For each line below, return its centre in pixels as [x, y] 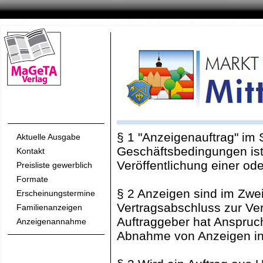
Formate [32, 179]
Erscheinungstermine [56, 193]
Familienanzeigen [49, 207]
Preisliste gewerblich [54, 165]
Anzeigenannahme [51, 221]
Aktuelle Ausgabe [48, 137]
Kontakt [31, 151]
